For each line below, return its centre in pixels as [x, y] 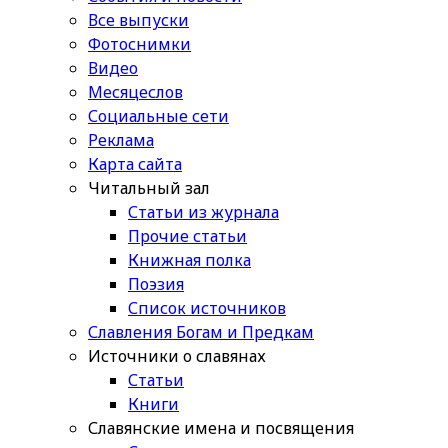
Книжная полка [189, 259]
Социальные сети [158, 115]
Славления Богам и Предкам [201, 331]
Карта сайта [135, 163]
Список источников [207, 307]
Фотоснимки [139, 43]
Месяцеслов [135, 91]
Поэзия [156, 283]
